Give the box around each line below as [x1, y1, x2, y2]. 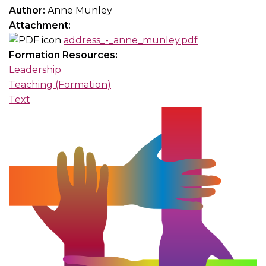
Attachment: [9, 19, 73, 31]
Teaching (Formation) [9, 78, 111, 90]
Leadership [9, 64, 61, 75]
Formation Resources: [9, 49, 120, 61]
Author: [9, 4, 47, 16]
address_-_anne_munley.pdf [64, 34, 198, 46]
